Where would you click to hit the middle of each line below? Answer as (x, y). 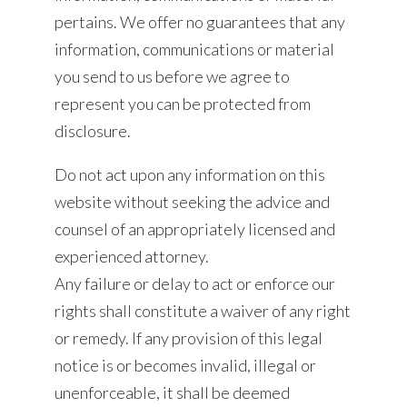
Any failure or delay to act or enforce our (195, 283)
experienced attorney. (132, 256)
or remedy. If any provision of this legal (189, 338)
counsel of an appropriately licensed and (195, 229)
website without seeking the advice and (192, 202)
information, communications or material (194, 49)
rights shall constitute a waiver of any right (203, 311)
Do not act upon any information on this (190, 174)
